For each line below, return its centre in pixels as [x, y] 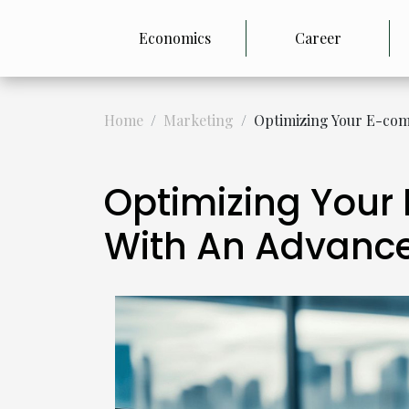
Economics [175, 38]
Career [318, 38]
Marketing [199, 120]
